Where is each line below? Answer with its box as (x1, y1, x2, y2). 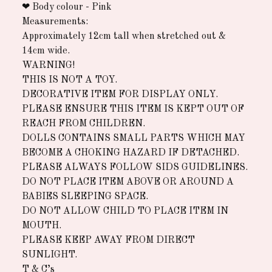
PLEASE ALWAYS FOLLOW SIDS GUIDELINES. (22, 162, 248, 172)
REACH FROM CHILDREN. (22, 118, 145, 129)
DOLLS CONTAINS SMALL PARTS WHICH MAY (22, 133, 245, 143)
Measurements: (22, 16, 88, 27)
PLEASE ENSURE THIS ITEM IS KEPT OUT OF (22, 104, 244, 114)
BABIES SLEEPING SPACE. (22, 191, 148, 202)
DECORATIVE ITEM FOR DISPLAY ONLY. (22, 89, 218, 100)
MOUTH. (22, 220, 61, 231)
